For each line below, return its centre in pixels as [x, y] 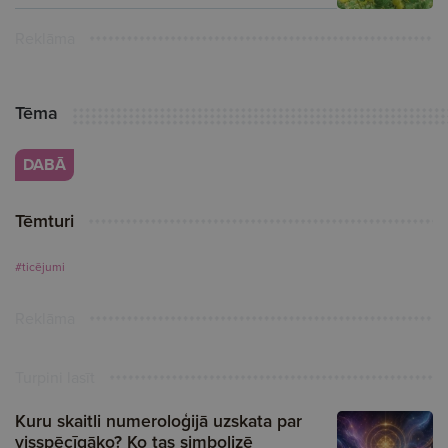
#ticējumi [40, 267]
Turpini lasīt [55, 377]
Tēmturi [44, 221]
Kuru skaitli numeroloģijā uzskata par [158, 421]
